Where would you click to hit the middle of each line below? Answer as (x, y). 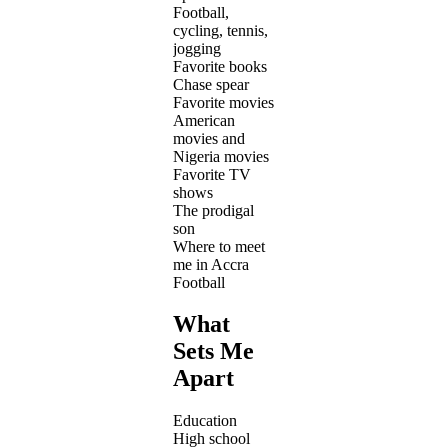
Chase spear (211, 84)
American (204, 120)
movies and (209, 138)
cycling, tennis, (220, 30)
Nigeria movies (221, 156)
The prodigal (213, 210)
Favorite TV (212, 174)
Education (205, 421)
